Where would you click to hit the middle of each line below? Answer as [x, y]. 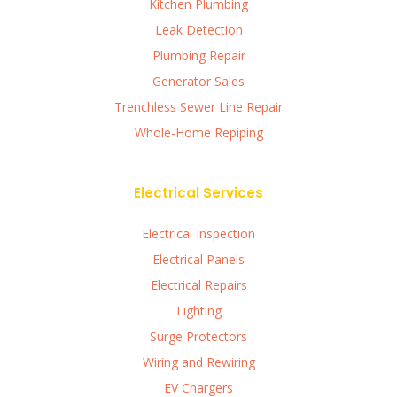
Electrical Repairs [198, 285]
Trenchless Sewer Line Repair [198, 107]
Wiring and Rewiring [198, 362]
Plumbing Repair [198, 56]
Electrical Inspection [198, 234]
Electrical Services [198, 193]
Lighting [198, 311]
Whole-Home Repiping [198, 133]
